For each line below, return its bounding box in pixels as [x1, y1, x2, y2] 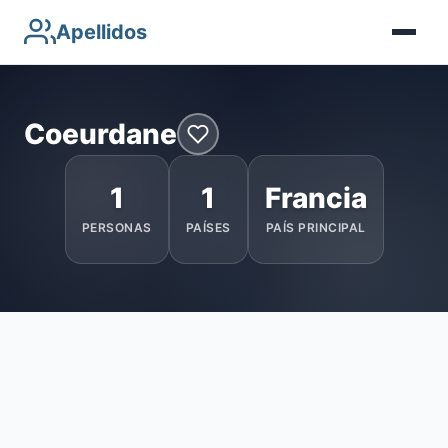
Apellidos [56, 20, 147, 44]
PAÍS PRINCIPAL [265, 220, 366, 235]
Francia [264, 181, 367, 215]
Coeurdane [24, 116, 177, 151]
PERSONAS [81, 220, 152, 235]
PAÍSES [185, 220, 231, 235]
